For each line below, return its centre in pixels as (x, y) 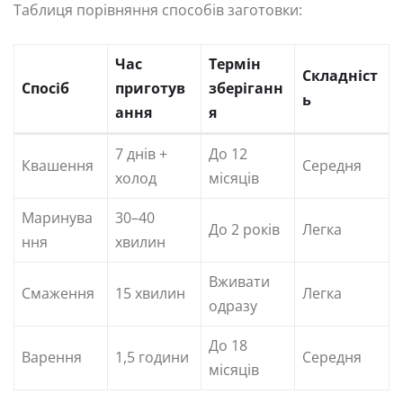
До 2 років (244, 229)
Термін (235, 63)
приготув (150, 88)
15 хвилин (150, 293)
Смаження (58, 293)
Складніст (340, 75)
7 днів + (141, 153)
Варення (52, 357)
